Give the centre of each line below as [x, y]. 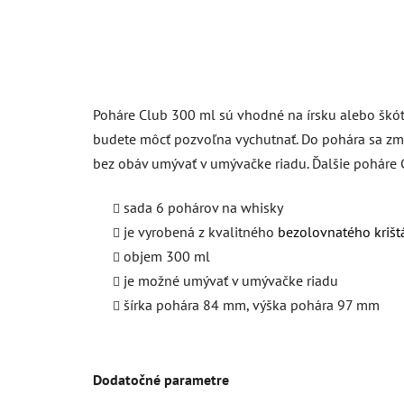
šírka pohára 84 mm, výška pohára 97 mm [252, 304]
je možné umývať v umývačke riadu [231, 280]
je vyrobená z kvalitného [201, 231]
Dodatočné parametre [161, 379]
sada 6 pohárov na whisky [203, 207]
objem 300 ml [167, 256]
